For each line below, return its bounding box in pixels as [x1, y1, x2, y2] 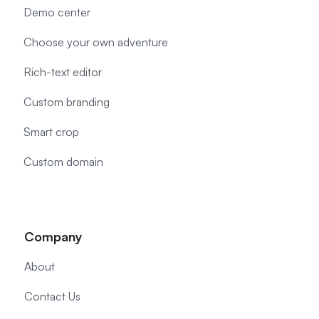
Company [24, 229, 83, 244]
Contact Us [24, 289, 80, 303]
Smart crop [23, 125, 79, 139]
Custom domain [23, 155, 103, 169]
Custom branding [23, 95, 110, 109]
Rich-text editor [23, 65, 102, 79]
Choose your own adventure [23, 35, 168, 49]
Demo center [23, 5, 90, 19]
